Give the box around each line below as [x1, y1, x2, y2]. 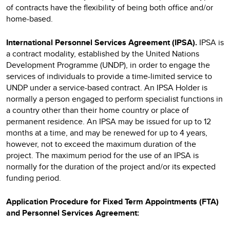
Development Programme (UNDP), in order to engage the [6, 59, 210, 71]
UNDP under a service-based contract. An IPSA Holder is [6, 82, 207, 93]
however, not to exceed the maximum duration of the [6, 138, 196, 150]
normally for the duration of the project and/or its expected [6, 161, 216, 172]
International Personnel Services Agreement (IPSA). [6, 36, 199, 48]
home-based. [6, 13, 55, 25]
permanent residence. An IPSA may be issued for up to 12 [6, 116, 211, 127]
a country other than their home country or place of [6, 104, 189, 116]
